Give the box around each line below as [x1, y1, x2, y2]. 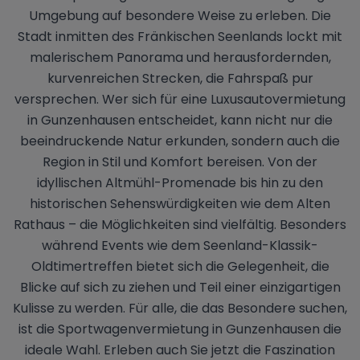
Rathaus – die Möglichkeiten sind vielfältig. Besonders [14, 215, 346, 235]
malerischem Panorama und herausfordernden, [29, 48, 331, 67]
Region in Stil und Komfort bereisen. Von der [43, 153, 317, 172]
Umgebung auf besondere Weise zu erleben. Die [29, 6, 331, 26]
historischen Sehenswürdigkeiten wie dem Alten [30, 194, 330, 214]
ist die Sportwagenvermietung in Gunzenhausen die [18, 320, 342, 339]
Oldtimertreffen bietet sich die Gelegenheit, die [31, 257, 329, 276]
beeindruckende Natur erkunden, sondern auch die [20, 132, 340, 151]
